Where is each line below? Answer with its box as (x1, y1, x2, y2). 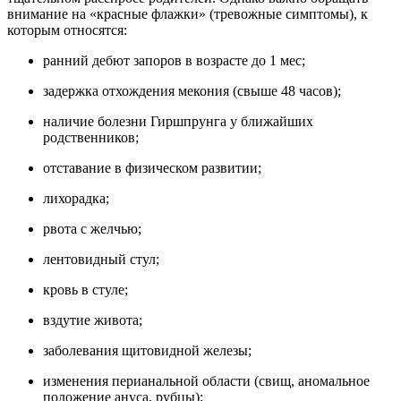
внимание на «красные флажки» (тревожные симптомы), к (7, 5, 368, 21)
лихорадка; (43, 190, 109, 206)
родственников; (43, 129, 139, 145)
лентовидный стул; (43, 251, 159, 267)
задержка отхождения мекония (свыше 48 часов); (43, 82, 341, 98)
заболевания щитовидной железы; (43, 342, 252, 358)
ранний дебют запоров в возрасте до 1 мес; (43, 52, 305, 68)
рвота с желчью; (43, 220, 141, 236)
